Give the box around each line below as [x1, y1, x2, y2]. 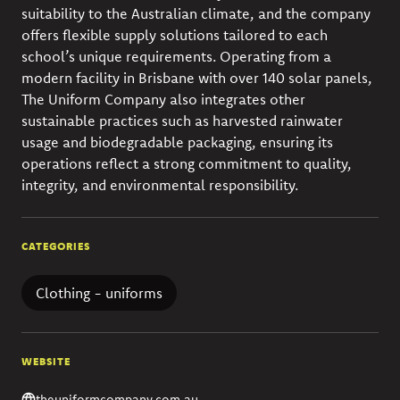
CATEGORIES [21, 238, 90, 253]
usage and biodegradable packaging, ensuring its [21, 132, 333, 151]
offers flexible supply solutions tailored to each [21, 25, 328, 44]
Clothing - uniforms [36, 283, 162, 302]
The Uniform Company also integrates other [21, 89, 305, 108]
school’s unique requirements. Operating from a [21, 46, 331, 65]
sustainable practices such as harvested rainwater [21, 111, 343, 129]
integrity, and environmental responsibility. [21, 175, 298, 194]
